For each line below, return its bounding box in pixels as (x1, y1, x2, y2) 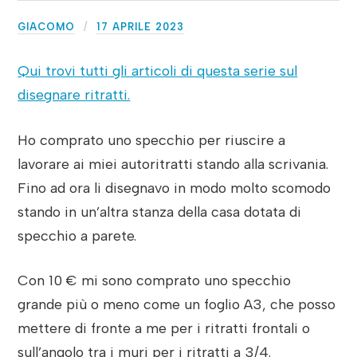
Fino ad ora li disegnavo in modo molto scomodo (18, 178, 331, 196)
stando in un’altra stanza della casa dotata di (18, 202, 302, 220)
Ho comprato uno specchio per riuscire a (18, 131, 286, 148)
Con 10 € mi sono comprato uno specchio (18, 272, 292, 289)
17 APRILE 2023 (96, 20, 185, 33)
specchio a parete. (18, 226, 137, 244)
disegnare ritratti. (18, 85, 131, 103)
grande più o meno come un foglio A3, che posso (18, 296, 336, 313)
